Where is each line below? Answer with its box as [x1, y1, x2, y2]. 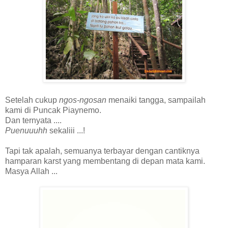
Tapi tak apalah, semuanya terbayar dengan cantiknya [5, 147, 199, 156]
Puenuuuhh [5, 126, 47, 135]
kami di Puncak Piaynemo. [5, 106, 101, 115]
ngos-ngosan [59, 96, 106, 105]
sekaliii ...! [47, 126, 85, 135]
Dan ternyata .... [5, 116, 62, 125]
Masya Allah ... [5, 167, 58, 176]
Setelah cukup [5, 96, 59, 105]
